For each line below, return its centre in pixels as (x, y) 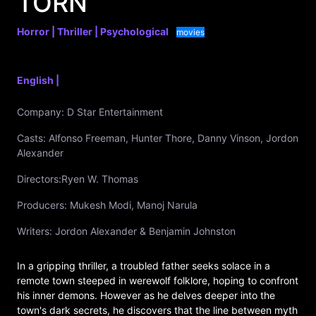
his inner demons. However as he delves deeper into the (146, 295)
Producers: (42, 205)
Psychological (135, 31)
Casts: (31, 138)
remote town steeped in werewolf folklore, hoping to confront (158, 280)
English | (38, 80)
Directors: (39, 179)
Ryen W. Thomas (100, 179)
